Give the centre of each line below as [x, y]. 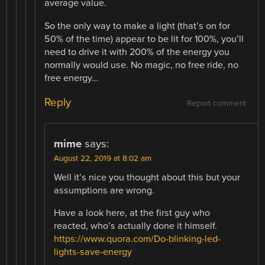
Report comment [216, 103]
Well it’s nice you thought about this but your [147, 177]
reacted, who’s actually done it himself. [136, 226]
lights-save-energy [93, 252]
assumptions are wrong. [104, 190]
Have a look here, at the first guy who [132, 213]
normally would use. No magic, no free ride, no [142, 65]
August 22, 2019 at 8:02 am [103, 158]
